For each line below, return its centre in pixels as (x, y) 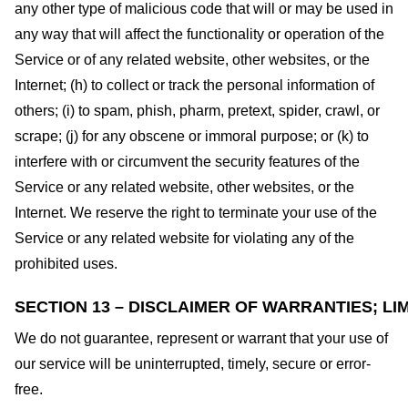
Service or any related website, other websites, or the (184, 188)
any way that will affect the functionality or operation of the (199, 35)
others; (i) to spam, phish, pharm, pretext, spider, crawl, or (197, 111)
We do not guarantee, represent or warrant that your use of (201, 339)
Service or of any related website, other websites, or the (192, 60)
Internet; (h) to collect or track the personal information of (194, 86)
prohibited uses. (66, 264)
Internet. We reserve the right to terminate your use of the (196, 213)
